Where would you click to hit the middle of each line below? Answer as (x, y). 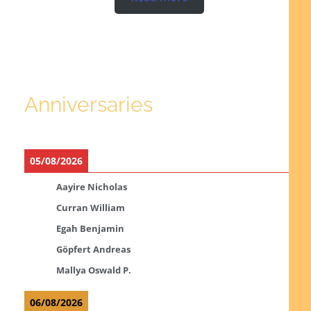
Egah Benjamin (90, 228)
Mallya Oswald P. (93, 270)
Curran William (90, 207)
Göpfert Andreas (93, 249)
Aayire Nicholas (91, 186)
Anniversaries (88, 104)
